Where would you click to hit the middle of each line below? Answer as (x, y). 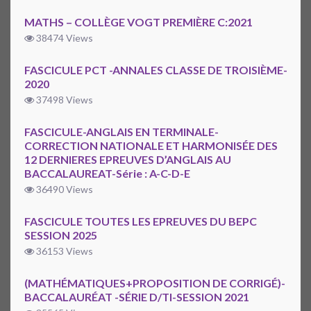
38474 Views (64, 38)
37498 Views (64, 100)
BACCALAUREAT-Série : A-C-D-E (107, 174)
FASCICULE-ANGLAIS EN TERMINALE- (121, 132)
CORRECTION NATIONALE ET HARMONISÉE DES (151, 146)
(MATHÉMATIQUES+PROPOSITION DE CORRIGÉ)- (155, 283)
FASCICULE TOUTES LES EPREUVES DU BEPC (141, 221)
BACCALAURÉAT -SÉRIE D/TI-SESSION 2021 (137, 297)
